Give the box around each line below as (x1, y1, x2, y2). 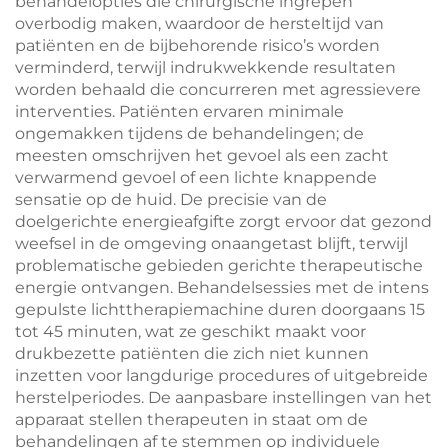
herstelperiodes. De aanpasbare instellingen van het (15, 388, 432, 407)
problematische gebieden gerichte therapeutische (15, 256, 423, 275)
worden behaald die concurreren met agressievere (15, 80, 421, 99)
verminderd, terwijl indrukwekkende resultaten (15, 58, 396, 77)
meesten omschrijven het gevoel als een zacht (15, 146, 389, 165)
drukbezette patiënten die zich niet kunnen (15, 344, 369, 363)
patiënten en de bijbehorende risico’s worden (15, 36, 380, 55)
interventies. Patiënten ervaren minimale (15, 102, 344, 121)
